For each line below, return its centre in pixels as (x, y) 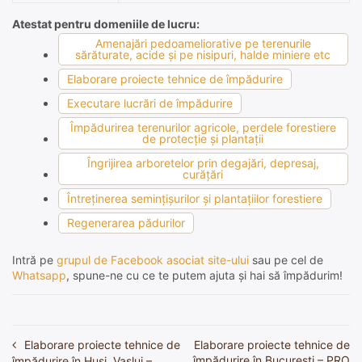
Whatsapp (39, 276)
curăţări (203, 175)
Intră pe (34, 260)
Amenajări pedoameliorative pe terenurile (203, 44)
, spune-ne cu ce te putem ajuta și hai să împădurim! (204, 276)
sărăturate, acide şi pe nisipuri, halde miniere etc (203, 55)
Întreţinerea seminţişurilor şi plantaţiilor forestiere (194, 199)
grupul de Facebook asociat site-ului (153, 260)
